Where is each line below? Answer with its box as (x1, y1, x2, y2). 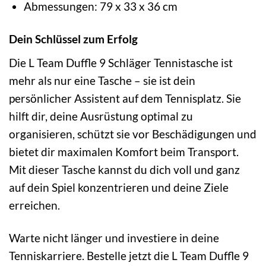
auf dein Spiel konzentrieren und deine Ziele (9, 180, 229, 194)
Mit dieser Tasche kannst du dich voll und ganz (9, 162, 240, 176)
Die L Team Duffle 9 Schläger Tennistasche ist (9, 55, 233, 69)
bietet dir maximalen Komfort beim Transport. (9, 144, 239, 159)
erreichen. (9, 198, 60, 212)
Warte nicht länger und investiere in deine (9, 230, 219, 245)
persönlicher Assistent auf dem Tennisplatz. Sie (9, 91, 241, 105)
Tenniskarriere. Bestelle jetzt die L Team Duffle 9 (9, 248, 249, 262)
